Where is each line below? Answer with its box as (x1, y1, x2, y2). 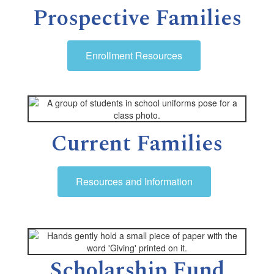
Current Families (51, 127, 223, 161)
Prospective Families (32, 2, 242, 35)
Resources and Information (75, 174, 193, 188)
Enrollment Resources (86, 48, 182, 63)
